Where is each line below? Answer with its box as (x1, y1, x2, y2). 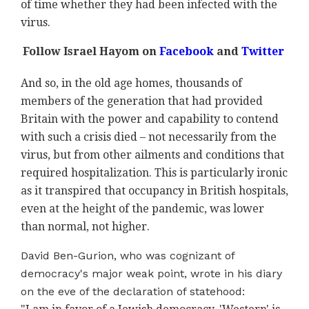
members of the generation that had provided (21, 94, 263, 108)
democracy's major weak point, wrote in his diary (21, 267, 282, 281)
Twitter (238, 45, 284, 59)
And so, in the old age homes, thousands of (21, 77, 242, 90)
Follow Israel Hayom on (22, 45, 157, 59)
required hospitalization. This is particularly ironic (21, 166, 288, 180)
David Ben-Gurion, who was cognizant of (21, 249, 235, 263)
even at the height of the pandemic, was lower (21, 202, 264, 216)
